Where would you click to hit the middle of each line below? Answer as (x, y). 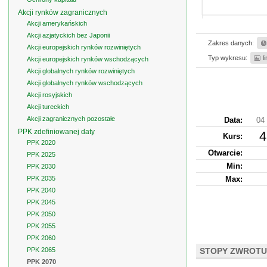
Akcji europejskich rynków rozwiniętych (84, 47)
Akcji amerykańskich (57, 23)
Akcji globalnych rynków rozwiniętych (81, 71)
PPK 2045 (41, 202)
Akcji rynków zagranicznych (63, 13)
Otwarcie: (225, 153)
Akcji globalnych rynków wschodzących (85, 83)
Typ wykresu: (228, 58)
